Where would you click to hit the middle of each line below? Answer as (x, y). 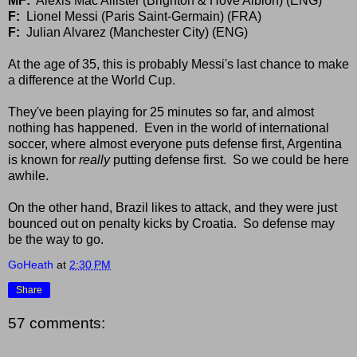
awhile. (28, 175)
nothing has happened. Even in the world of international (169, 127)
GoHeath (31, 264)
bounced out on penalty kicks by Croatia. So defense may (171, 223)
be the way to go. (56, 239)
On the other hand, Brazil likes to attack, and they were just (173, 207)
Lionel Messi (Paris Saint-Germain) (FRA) (141, 16)
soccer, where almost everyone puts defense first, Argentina (175, 143)
